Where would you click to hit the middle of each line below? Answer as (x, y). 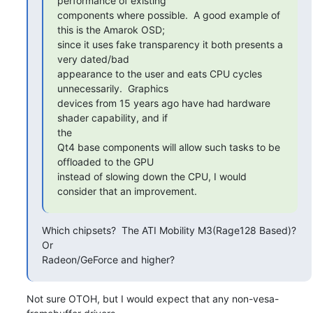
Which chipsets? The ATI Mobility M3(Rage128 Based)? (169, 230)
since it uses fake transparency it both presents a (170, 44)
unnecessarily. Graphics (112, 88)
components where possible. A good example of (168, 15)
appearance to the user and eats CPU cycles (159, 73)
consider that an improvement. (127, 191)
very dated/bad (93, 59)
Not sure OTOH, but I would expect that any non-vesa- (152, 298)
